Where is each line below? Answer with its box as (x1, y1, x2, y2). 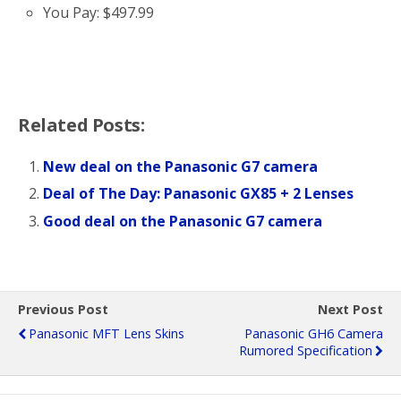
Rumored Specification (239, 341, 372, 359)
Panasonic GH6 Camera (244, 324, 383, 342)
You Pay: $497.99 (43, 3, 155, 23)
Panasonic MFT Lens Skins (29, 324, 184, 342)
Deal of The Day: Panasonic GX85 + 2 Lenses (43, 183, 354, 204)
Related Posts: (18, 113, 145, 138)
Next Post (318, 300, 383, 318)
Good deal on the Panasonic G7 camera (43, 210, 323, 231)
